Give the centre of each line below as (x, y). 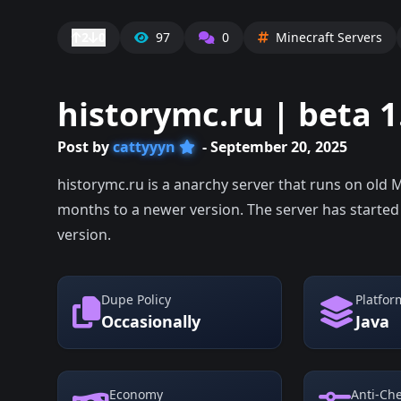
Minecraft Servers (329, 37)
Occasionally (151, 321)
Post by (85, 147)
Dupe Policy (136, 299)
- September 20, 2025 (273, 147)
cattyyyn (144, 147)
